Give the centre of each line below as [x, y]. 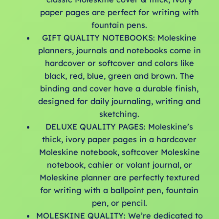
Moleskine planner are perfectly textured [119, 177]
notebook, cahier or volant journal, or [119, 164]
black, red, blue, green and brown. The [119, 76]
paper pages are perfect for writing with [119, 12]
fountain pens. [119, 25]
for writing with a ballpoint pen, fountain [119, 190]
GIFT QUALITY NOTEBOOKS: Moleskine [119, 37]
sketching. [119, 114]
